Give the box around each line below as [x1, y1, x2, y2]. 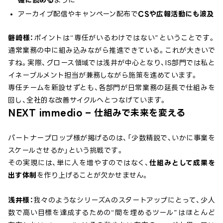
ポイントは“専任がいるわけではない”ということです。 [34, 34, 216, 42]
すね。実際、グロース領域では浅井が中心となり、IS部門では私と [8, 59, 215, 67]
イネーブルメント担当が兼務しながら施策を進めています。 [8, 71, 198, 79]
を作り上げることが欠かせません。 [36, 171, 149, 179]
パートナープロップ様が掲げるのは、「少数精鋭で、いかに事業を [8, 134, 215, 142]
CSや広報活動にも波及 [138, 10, 214, 18]
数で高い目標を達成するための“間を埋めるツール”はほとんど [8, 209, 215, 217]
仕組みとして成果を [149, 159, 216, 167]
